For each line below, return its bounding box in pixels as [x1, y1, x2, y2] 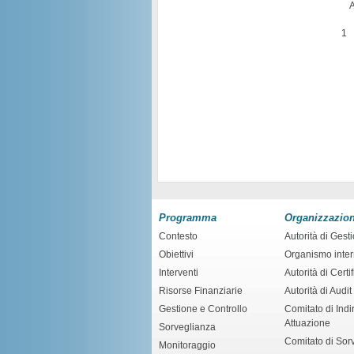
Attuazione [284, 317, 330, 329]
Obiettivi [159, 248, 194, 260]
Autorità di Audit [284, 284, 352, 296]
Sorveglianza [159, 321, 216, 333]
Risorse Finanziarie [159, 284, 243, 296]
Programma [159, 211, 217, 224]
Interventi [159, 266, 198, 278]
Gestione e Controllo [159, 303, 247, 314]
